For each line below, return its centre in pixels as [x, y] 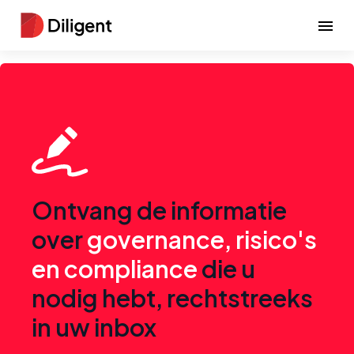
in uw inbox [94, 327]
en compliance [115, 269]
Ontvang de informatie [159, 210]
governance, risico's [202, 239]
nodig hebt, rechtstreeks [172, 298]
